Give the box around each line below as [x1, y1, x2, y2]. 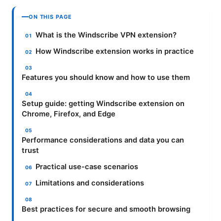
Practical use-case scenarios [36, 162, 139, 172]
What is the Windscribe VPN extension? [36, 31, 177, 40]
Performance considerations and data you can [22, 136, 184, 145]
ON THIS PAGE [29, 13, 72, 21]
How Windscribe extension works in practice [36, 47, 194, 56]
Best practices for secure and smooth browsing [22, 205, 190, 214]
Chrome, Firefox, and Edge [22, 110, 115, 119]
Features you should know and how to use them [22, 73, 190, 82]
